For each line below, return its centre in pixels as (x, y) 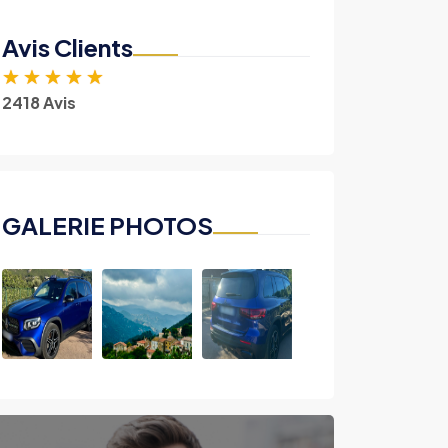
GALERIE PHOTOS (107, 225)
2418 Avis (39, 103)
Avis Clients (67, 47)
